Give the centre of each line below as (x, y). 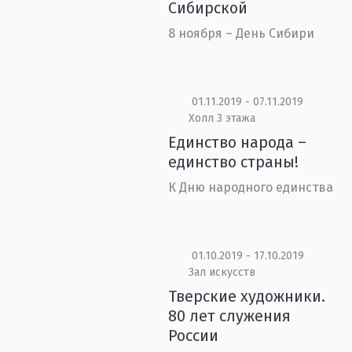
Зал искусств (222, 272)
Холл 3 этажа (222, 118)
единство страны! (234, 162)
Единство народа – (238, 142)
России (194, 335)
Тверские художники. (247, 296)
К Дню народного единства (251, 187)
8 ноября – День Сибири (242, 33)
